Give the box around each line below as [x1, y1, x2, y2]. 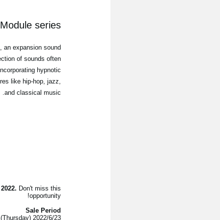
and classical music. [4, 89, 61, 97]
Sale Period [26, 207, 61, 215]
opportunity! [29, 192, 61, 200]
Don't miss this [17, 185, 61, 192]
